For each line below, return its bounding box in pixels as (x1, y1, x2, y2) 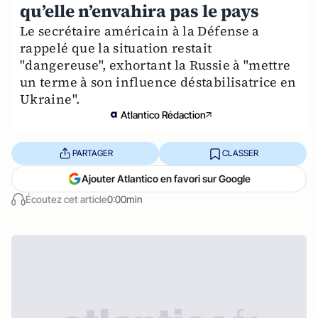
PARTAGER (72, 148, 113, 159)
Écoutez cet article (26, 192, 107, 205)
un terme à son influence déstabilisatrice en (20, 72, 297, 91)
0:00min (107, 192, 143, 205)
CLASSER (221, 148, 258, 159)
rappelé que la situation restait (20, 38, 212, 57)
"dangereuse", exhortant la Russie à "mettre (20, 55, 291, 74)
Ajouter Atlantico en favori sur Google (82, 172, 251, 185)
